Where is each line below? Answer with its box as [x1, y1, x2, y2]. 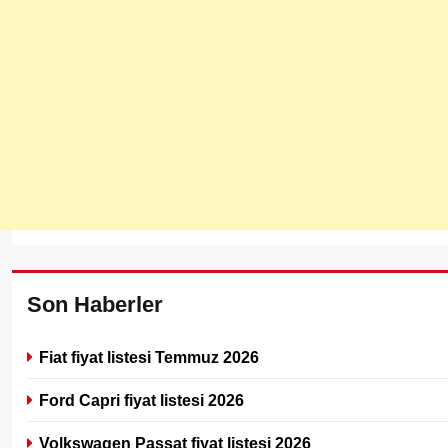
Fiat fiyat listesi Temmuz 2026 [39, 348, 259, 367]
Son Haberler [27, 292, 163, 318]
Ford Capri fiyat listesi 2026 [39, 391, 244, 410]
